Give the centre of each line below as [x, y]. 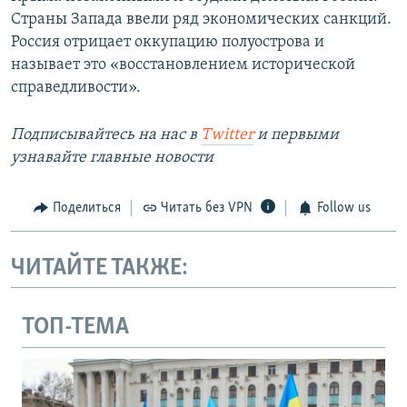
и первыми [296, 135]
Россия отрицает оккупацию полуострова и [168, 43]
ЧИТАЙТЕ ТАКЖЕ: [99, 268]
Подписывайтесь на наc [100, 135]
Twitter [227, 135]
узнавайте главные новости [112, 158]
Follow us [343, 208]
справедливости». [76, 88]
